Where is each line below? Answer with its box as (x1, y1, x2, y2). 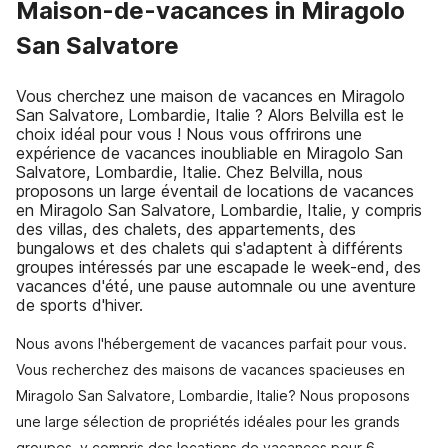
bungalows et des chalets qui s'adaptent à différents (16, 238, 403, 258)
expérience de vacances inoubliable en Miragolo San (16, 143, 403, 163)
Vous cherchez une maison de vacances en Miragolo (16, 86, 405, 106)
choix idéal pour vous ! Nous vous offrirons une (16, 124, 362, 144)
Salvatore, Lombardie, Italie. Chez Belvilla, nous (16, 162, 363, 182)
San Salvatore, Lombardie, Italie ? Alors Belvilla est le (16, 105, 404, 125)
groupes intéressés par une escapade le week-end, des (16, 257, 421, 277)
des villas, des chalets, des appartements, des (16, 219, 356, 239)
